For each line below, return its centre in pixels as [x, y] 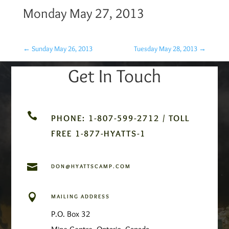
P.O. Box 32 [71, 214]
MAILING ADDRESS [80, 196]
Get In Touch [114, 75]
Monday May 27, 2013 [83, 13]
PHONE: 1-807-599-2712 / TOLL [120, 118]
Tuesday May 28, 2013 [166, 48]
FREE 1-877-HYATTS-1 [98, 133]
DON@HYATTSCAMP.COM [91, 166]
